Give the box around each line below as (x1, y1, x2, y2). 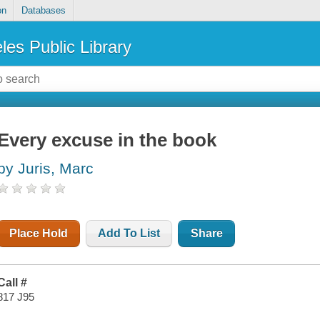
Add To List (98, 227, 161, 240)
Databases (21, 5, 66, 16)
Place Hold (9, 227, 69, 240)
